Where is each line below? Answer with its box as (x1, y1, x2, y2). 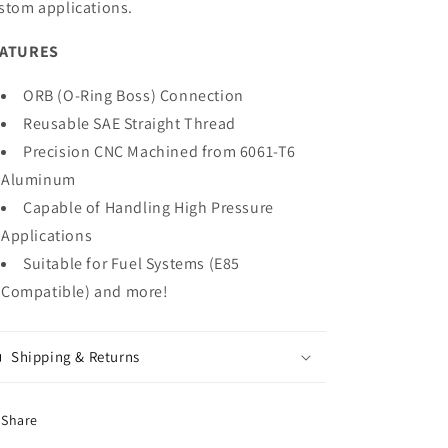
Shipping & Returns (11, 347, 140, 366)
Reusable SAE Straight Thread (23, 113, 236, 134)
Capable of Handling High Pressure (23, 197, 274, 218)
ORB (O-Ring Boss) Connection (23, 85, 244, 106)
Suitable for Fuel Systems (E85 (23, 253, 241, 274)
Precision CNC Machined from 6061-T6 (23, 141, 297, 162)
